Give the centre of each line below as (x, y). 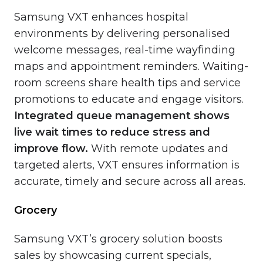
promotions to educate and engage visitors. (129, 99)
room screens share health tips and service (127, 82)
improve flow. (51, 148)
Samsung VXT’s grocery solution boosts (118, 239)
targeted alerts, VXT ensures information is (127, 165)
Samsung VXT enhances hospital (101, 17)
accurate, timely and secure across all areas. (130, 181)
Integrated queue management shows (122, 115)
